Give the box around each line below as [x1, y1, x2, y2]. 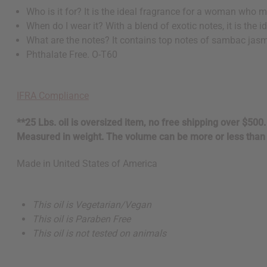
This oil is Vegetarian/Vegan [32, 199, 152, 211]
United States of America [53, 158, 157, 170]
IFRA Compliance [17, 90, 89, 102]
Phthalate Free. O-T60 [26, 49, 118, 61]
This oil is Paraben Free [32, 213, 131, 225]
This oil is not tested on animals [32, 228, 167, 240]
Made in [17, 158, 53, 170]
